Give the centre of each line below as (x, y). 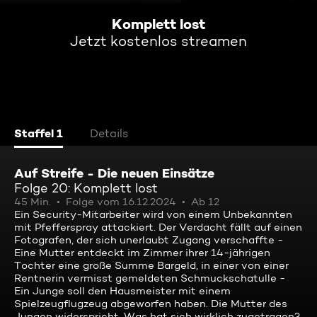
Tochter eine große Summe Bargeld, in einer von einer (151, 265)
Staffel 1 (39, 133)
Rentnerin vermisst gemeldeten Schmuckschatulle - (150, 278)
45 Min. (33, 202)
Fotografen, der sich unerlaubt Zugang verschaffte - (149, 240)
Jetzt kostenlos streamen (158, 41)
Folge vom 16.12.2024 (121, 202)
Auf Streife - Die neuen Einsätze (114, 173)
